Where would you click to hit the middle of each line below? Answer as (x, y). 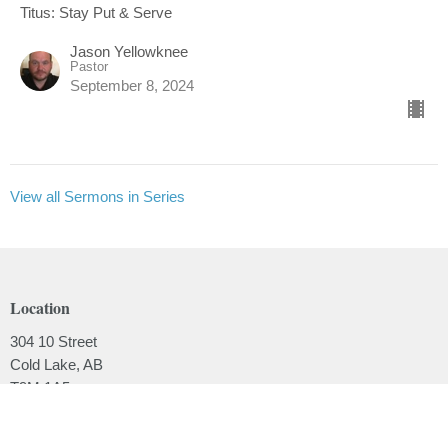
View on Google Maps (82, 410)
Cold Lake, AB (56, 364)
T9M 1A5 (40, 387)
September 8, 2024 (132, 86)
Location (40, 308)
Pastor (89, 67)
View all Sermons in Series (97, 197)
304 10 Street (53, 341)
